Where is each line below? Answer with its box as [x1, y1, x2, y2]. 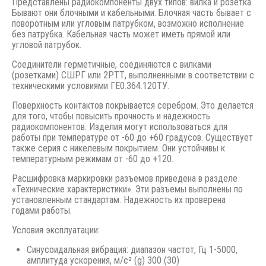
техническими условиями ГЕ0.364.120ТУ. [12, 80, 169, 91]
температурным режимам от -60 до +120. [12, 153, 173, 164]
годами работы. [12, 204, 72, 216]
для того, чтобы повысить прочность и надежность [12, 110, 210, 122]
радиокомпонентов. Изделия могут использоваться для [12, 121, 227, 132]
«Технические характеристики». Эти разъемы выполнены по [12, 183, 243, 195]
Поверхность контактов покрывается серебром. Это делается [12, 99, 254, 111]
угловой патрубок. [12, 39, 81, 50]
